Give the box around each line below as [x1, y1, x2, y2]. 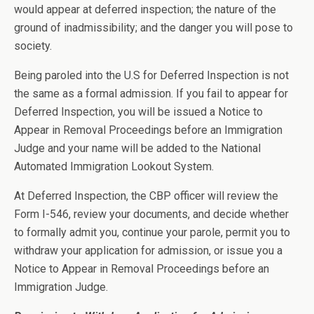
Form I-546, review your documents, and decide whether [14, 207, 289, 221]
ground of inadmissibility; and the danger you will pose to [14, 21, 293, 34]
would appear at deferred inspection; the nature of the [14, 3, 276, 16]
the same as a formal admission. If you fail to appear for [14, 87, 288, 100]
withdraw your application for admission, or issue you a [14, 244, 282, 257]
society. [14, 39, 52, 53]
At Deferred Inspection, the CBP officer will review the [14, 189, 278, 203]
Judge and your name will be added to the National [14, 142, 261, 155]
